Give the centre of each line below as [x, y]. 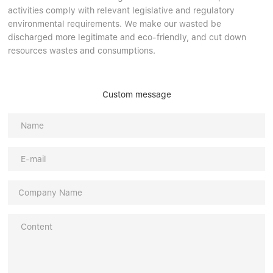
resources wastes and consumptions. [82, 51]
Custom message [136, 95]
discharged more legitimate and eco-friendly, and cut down [127, 37]
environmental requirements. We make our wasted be [115, 24]
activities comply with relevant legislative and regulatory [122, 11]
